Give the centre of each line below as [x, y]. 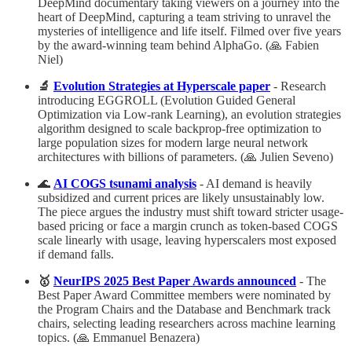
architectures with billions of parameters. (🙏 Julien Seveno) [185, 156]
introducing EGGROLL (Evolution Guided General [167, 100]
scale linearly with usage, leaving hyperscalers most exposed [187, 240]
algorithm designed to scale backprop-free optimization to [180, 128]
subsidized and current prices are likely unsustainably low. [181, 197]
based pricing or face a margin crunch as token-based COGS [188, 225]
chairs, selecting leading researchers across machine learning [187, 323]
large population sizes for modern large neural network [173, 142]
